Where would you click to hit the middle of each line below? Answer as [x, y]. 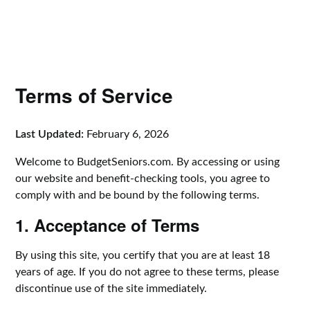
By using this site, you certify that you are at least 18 [143, 255]
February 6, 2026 [127, 134]
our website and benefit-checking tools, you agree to [143, 179]
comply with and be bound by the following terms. [138, 195]
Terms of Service [94, 95]
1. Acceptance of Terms [108, 225]
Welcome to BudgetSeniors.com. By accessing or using [148, 162]
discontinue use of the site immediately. [111, 289]
